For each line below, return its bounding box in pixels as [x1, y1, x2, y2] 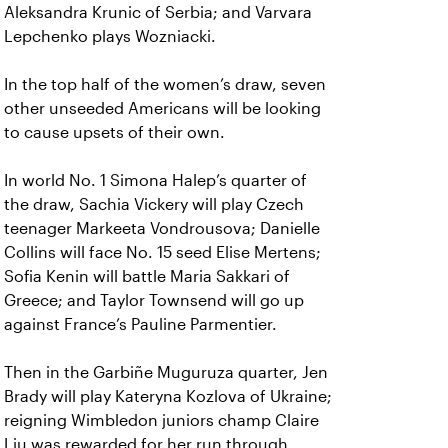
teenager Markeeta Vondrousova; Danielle [4, 220, 320, 237]
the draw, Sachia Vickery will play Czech [4, 196, 304, 213]
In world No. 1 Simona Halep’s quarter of [4, 172, 307, 189]
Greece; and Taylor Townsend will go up [4, 292, 304, 309]
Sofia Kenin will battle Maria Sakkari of [4, 268, 290, 285]
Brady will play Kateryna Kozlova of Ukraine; [4, 388, 332, 405]
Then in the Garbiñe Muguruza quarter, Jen [4, 364, 328, 381]
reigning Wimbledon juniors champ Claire [4, 412, 319, 429]
